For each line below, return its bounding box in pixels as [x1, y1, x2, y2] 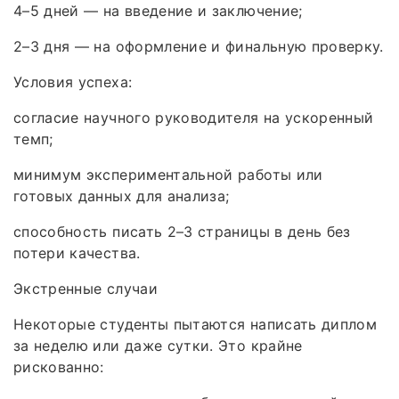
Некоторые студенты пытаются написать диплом [13, 314, 378, 333]
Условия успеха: [13, 72, 133, 91]
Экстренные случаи [13, 279, 158, 297]
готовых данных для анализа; [13, 186, 230, 205]
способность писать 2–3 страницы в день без [13, 222, 351, 240]
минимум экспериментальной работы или [13, 165, 323, 183]
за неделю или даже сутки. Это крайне [13, 336, 303, 354]
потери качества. [13, 243, 141, 262]
